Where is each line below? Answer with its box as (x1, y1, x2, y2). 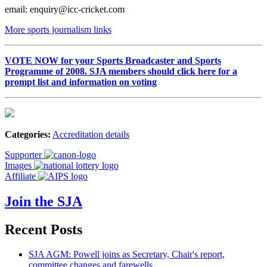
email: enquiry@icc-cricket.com (5, 4, 125, 14)
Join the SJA (5, 193, 82, 209)
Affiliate (5, 170, 36, 181)
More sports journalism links (5, 24, 111, 35)
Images (5, 160, 32, 170)
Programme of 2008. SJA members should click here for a (5, 66, 237, 76)
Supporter (5, 149, 42, 160)
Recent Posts (5, 221, 82, 237)
